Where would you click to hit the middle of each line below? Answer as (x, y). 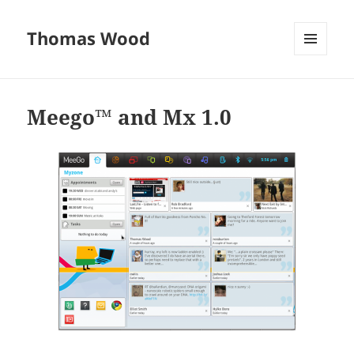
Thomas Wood (89, 38)
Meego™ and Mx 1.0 (130, 117)
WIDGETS (316, 88)
